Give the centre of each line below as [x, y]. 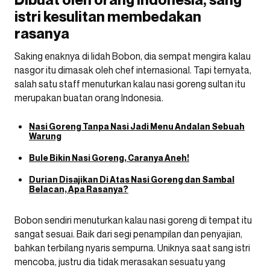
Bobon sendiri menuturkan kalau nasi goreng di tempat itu [133, 220]
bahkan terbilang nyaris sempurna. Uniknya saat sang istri [132, 248]
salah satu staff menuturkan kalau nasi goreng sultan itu [130, 84]
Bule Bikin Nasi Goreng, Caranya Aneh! [109, 158]
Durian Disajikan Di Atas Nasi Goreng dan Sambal [132, 180]
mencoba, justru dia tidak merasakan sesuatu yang [120, 262]
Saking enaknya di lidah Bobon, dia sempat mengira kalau [133, 56]
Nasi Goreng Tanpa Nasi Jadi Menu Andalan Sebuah [137, 127]
